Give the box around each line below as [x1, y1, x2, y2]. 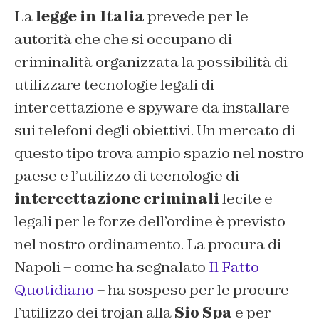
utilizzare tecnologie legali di [14, 75, 214, 94]
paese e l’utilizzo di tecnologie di [14, 166, 239, 185]
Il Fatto [209, 257, 259, 276]
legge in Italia [36, 6, 145, 26]
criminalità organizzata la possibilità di [14, 52, 288, 71]
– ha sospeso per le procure [94, 280, 289, 299]
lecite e [219, 189, 273, 208]
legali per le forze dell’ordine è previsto [14, 211, 286, 231]
